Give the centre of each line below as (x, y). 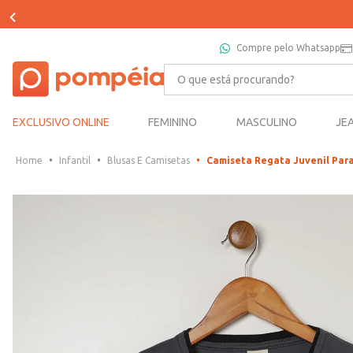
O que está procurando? (232, 70)
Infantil (75, 161)
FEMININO (173, 123)
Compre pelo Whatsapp (288, 48)
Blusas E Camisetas (149, 161)
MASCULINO (266, 123)
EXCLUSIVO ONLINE (61, 123)
